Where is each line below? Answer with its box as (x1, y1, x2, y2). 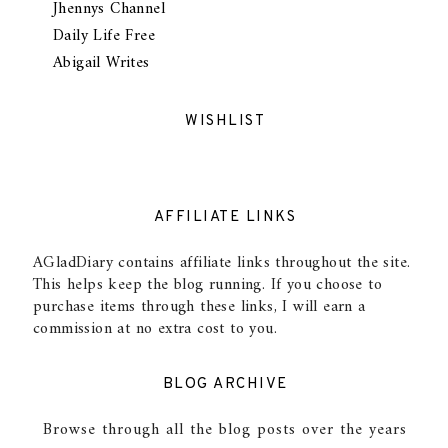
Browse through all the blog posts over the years (43, 415, 407, 444)
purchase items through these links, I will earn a (33, 292, 366, 321)
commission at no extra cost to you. (33, 314, 277, 343)
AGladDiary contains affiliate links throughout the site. (33, 248, 411, 277)
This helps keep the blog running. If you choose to (33, 270, 382, 299)
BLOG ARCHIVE (162, 374, 288, 394)
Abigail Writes (53, 48, 150, 77)
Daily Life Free (53, 21, 155, 50)
